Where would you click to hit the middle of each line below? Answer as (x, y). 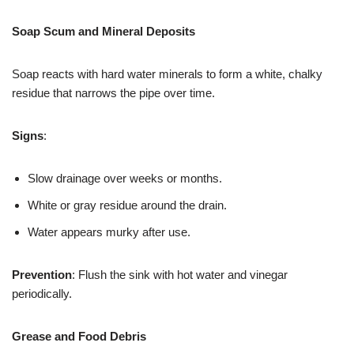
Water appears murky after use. (109, 232)
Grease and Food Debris (79, 337)
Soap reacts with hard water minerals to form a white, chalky (167, 74)
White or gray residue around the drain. (127, 205)
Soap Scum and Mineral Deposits (104, 32)
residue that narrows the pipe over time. (113, 93)
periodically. (42, 294)
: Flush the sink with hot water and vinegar (180, 275)
